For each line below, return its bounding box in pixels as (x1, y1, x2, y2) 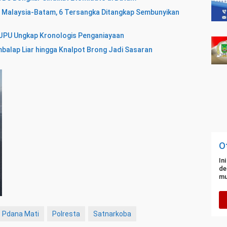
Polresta (52, 210, 80, 218)
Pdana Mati (2, 210, 39, 218)
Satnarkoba (93, 210, 131, 218)
